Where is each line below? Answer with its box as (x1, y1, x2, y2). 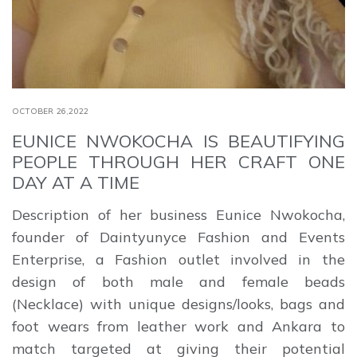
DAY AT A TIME (12, 171, 140, 194)
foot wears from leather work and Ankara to (12, 316, 345, 335)
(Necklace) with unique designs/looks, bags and (12, 294, 345, 313)
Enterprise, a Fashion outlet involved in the (12, 249, 345, 269)
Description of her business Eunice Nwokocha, (12, 205, 345, 224)
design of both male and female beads (12, 272, 345, 291)
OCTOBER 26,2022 (12, 105, 89, 116)
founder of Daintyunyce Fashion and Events (12, 227, 345, 246)
